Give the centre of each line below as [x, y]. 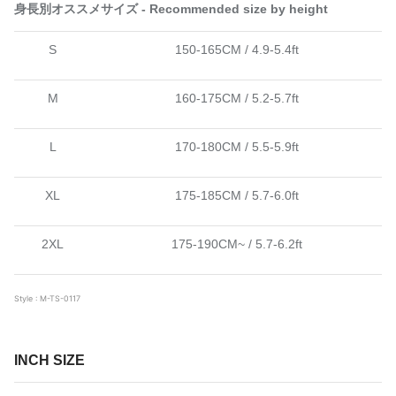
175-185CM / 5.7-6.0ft [236, 195]
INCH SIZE [49, 360]
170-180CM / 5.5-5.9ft [236, 146]
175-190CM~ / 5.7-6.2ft [236, 244]
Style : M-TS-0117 [47, 298]
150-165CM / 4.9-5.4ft [236, 49]
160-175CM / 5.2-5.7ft [236, 98]
